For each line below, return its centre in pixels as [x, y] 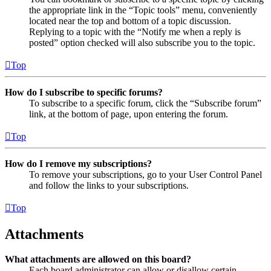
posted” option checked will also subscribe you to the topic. [142, 42]
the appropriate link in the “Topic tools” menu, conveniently [143, 10]
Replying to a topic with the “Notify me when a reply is [135, 31]
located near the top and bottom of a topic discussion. [130, 21]
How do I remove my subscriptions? [78, 163]
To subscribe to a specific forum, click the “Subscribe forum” [145, 103]
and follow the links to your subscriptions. [109, 185]
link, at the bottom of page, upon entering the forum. [129, 114]
